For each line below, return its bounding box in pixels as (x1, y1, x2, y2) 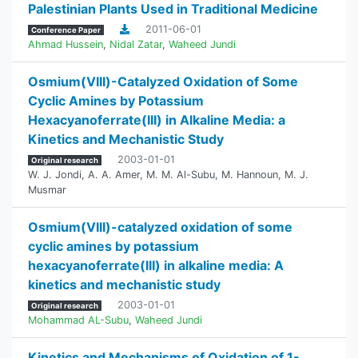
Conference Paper (30, 26, 101, 34)
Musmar (28, 184, 66, 196)
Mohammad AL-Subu (28, 314, 129, 326)
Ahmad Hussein (28, 38, 103, 50)
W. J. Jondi (28, 169, 82, 181)
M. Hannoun (221, 169, 278, 181)
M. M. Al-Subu (146, 169, 215, 181)
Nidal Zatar (109, 38, 162, 50)
